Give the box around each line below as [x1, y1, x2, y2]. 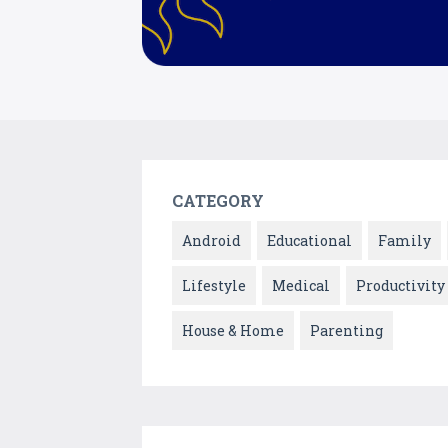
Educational [267, 231, 352, 251]
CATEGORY [172, 190, 264, 212]
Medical [272, 276, 330, 296]
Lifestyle [182, 276, 246, 296]
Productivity [356, 276, 445, 296]
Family [378, 231, 431, 251]
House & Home [182, 321, 284, 341]
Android [182, 231, 241, 251]
